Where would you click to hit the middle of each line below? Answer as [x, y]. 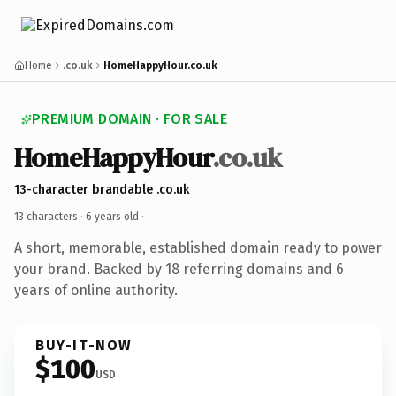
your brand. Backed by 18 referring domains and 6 [179, 269]
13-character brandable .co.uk [102, 189]
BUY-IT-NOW [84, 345]
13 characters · [50, 216]
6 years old [112, 216]
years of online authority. [96, 290]
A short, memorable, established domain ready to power [198, 247]
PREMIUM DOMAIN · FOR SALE [129, 119]
